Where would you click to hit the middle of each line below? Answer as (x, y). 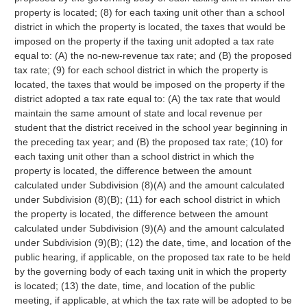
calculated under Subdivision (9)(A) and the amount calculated (149, 228)
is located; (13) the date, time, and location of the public (134, 286)
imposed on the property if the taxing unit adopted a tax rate (144, 41)
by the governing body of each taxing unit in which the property (150, 271)
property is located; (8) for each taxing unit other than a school (149, 12)
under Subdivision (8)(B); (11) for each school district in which (147, 199)
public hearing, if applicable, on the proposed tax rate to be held (152, 257)
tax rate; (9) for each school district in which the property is (141, 70)
